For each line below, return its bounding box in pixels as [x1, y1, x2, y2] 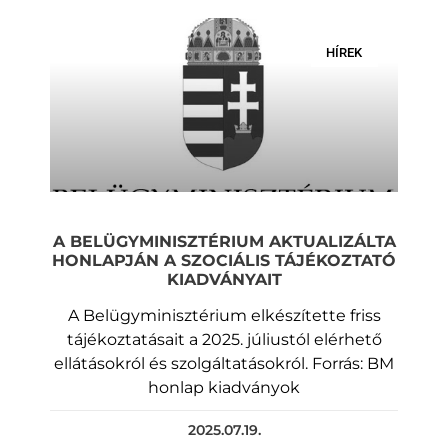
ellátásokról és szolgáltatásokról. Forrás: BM [54, 353, 394, 373]
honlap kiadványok [148, 377, 300, 397]
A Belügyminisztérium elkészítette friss [67, 305, 381, 325]
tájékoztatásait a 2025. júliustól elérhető [66, 329, 382, 349]
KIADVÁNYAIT [166, 269, 282, 289]
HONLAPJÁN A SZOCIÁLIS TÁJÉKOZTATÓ [52, 250, 396, 270]
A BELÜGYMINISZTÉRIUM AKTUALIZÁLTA [52, 231, 396, 251]
